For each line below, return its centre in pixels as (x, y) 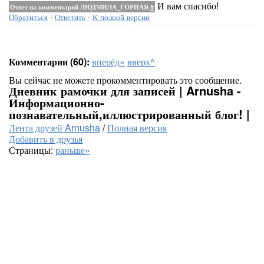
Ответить (70, 17)
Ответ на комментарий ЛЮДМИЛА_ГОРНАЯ (80, 7)
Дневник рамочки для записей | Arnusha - (125, 90)
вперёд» (108, 62)
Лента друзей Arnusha (55, 128)
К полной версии (121, 17)
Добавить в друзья (46, 139)
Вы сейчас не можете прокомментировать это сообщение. (125, 80)
